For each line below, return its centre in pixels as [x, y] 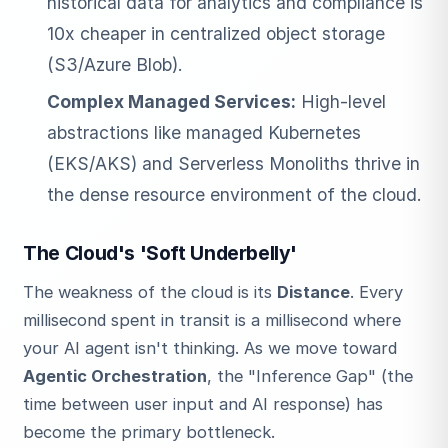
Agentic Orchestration [115, 376]
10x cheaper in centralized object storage [215, 33]
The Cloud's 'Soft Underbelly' [160, 252]
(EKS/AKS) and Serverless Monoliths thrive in [233, 163]
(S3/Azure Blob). [114, 64]
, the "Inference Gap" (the [310, 376]
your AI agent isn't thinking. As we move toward [210, 348]
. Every [377, 292]
